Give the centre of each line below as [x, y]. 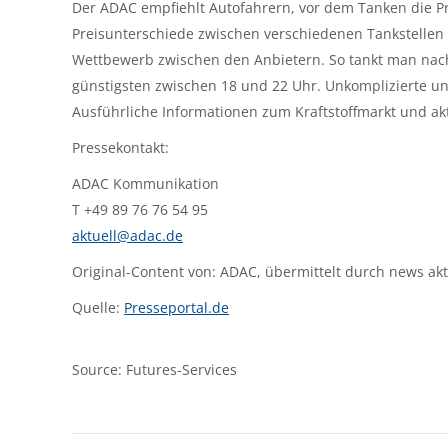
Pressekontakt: [120, 148]
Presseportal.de [176, 308]
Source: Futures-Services [154, 370]
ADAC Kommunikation [145, 184]
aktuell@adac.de [127, 236]
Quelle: [98, 308]
